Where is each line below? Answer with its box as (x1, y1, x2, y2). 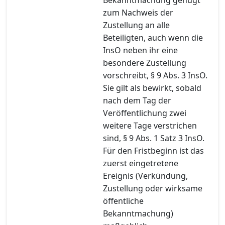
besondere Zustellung (103, 57, 186, 68)
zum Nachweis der (103, 7, 173, 18)
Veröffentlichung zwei (103, 107, 186, 119)
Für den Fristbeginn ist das (103, 145, 204, 156)
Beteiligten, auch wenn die (103, 32, 203, 43)
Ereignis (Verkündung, (103, 170, 188, 181)
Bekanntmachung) (103, 207, 173, 219)
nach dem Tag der (103, 94, 171, 106)
